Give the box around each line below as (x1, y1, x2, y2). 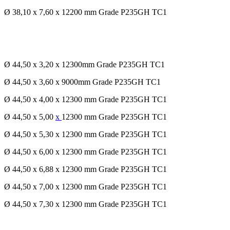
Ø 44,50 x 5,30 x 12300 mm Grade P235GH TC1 (4, 130, 167, 139)
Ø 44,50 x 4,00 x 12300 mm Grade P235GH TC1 (4, 95, 167, 104)
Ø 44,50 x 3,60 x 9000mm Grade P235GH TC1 (4, 78, 161, 87)
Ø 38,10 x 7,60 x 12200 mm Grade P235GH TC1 (4, 8, 167, 17)
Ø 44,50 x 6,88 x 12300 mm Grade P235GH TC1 (4, 165, 167, 174)
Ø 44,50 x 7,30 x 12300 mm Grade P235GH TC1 (4, 200, 167, 209)
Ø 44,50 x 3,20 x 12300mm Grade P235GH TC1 (4, 60, 165, 69)
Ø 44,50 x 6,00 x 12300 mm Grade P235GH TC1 (4, 147, 167, 157)
